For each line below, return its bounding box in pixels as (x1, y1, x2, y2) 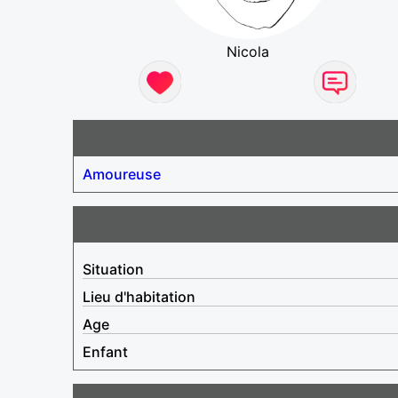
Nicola (226, 42, 269, 60)
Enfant (83, 342, 128, 361)
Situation (83, 259, 144, 278)
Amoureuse (83, 164, 161, 183)
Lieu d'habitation (83, 287, 195, 306)
